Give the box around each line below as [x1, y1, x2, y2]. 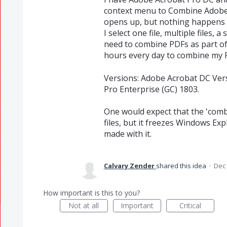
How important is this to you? [43, 188, 140, 198]
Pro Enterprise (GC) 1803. [103, 83, 199, 95]
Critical [179, 201, 201, 211]
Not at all [68, 201, 99, 211]
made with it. [103, 128, 152, 140]
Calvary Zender [103, 161, 155, 171]
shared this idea [156, 161, 208, 171]
